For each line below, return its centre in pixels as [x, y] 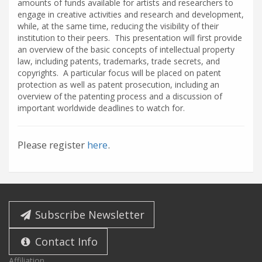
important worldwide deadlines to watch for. [101, 108]
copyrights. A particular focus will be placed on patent [119, 73]
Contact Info [65, 242]
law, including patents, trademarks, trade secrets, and [119, 61]
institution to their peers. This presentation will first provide [130, 38]
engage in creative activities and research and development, [131, 14]
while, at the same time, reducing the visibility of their [118, 26]
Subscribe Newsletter [89, 215]
